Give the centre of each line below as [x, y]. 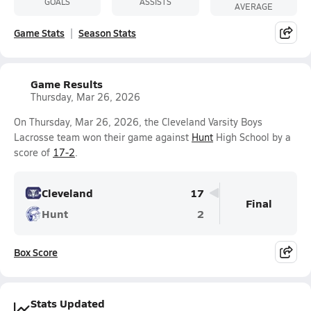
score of [33, 152]
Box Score [36, 252]
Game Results [67, 84]
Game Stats [39, 33]
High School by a [252, 137]
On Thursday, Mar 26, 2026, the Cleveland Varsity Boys [138, 122]
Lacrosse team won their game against [103, 137]
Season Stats [107, 33]
